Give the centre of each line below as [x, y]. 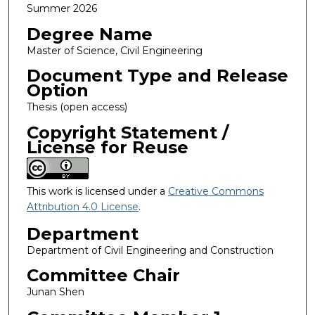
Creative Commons [216, 191]
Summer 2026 [62, 8]
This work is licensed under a [97, 191]
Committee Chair [103, 276]
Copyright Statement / [127, 132]
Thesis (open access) [77, 107]
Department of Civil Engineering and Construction [150, 250]
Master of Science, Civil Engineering [114, 50]
